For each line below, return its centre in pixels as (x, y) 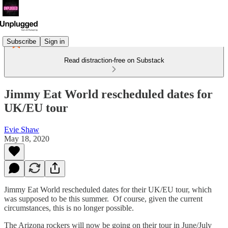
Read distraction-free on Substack (114, 60)
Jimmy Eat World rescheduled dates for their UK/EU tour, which (108, 189)
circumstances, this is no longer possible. (69, 208)
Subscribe (21, 41)
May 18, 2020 (27, 138)
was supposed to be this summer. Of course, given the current (103, 198)
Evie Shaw (22, 129)
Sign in (54, 41)
